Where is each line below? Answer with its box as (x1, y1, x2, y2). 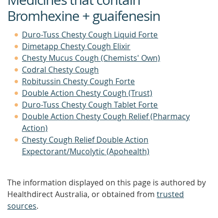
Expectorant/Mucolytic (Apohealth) (22, 146, 149, 157)
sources (7, 200, 36, 211)
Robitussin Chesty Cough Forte (22, 76, 135, 87)
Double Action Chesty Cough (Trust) (22, 88, 152, 98)
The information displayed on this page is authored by (7, 177, 206, 188)
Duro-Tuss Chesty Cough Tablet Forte (22, 99, 158, 110)
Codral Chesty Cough (22, 64, 99, 75)
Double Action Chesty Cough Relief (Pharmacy (22, 111, 190, 122)
